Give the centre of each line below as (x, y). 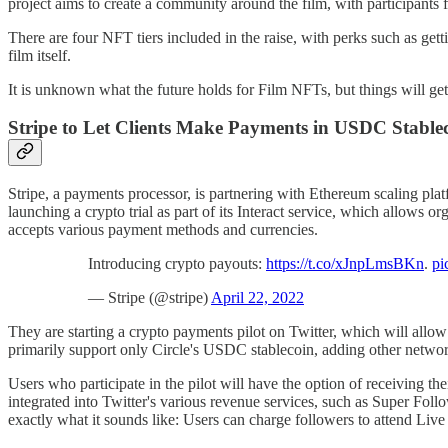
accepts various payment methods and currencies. (163, 230)
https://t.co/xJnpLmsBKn (345, 264)
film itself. (39, 55)
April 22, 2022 (257, 298)
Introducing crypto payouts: (177, 264)
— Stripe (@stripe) (149, 298)
